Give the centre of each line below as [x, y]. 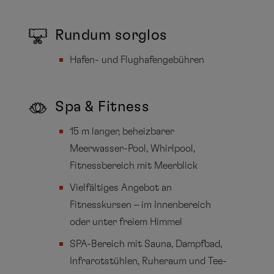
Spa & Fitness [102, 107]
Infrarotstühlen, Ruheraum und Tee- [149, 261]
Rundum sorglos [111, 36]
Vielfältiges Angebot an [121, 188]
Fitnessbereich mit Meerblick [134, 166]
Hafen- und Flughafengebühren [137, 60]
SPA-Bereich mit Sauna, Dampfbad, [146, 244]
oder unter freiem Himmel [126, 222]
